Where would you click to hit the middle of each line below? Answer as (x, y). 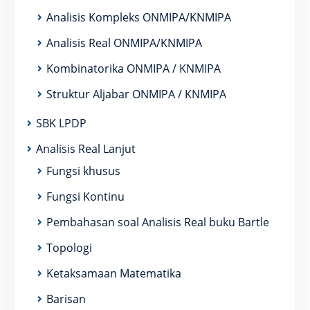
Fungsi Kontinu (85, 197)
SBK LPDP (61, 124)
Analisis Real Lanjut (85, 149)
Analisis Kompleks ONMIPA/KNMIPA (138, 18)
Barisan (66, 299)
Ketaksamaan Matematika (113, 274)
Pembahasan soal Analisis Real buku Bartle (157, 222)
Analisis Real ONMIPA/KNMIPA (124, 43)
